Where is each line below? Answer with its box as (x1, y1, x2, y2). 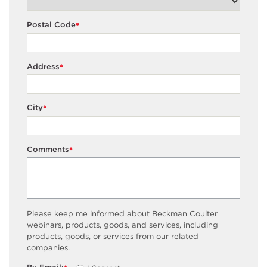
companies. (27, 243, 70, 253)
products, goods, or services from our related (27, 232, 198, 241)
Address (27, 61, 60, 71)
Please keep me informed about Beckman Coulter (27, 209, 218, 219)
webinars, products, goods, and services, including (27, 221, 218, 230)
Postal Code (27, 20, 76, 30)
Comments (27, 144, 69, 154)
